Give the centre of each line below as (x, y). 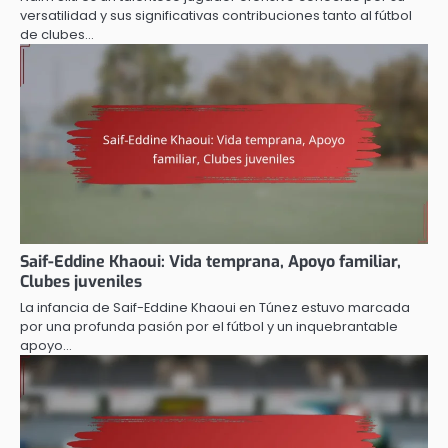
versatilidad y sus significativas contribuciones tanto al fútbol (216, 15)
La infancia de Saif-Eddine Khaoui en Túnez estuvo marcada (215, 307)
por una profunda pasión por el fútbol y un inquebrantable (209, 326)
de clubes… (57, 34)
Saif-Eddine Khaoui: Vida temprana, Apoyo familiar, (210, 261)
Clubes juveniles (81, 281)
